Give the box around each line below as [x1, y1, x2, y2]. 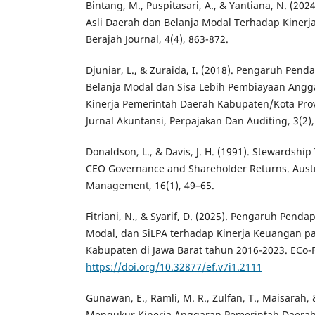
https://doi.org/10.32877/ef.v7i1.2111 [86, 260, 262, 274]
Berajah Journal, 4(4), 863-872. [86, 32, 229, 46]
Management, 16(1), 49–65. [86, 178, 214, 192]
